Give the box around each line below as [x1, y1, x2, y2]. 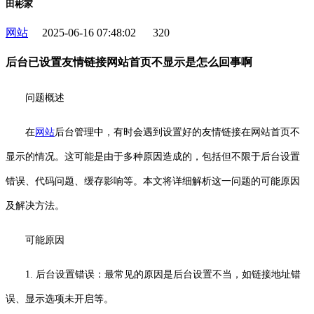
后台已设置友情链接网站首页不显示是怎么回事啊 [6, 56, 252, 69]
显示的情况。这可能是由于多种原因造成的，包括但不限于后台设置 [6, 151, 300, 162]
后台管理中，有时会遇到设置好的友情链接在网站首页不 [55, 126, 300, 137]
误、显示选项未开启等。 [6, 293, 114, 304]
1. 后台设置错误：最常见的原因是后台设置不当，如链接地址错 [25, 268, 301, 280]
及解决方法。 [6, 200, 64, 211]
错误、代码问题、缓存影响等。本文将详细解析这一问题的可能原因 [6, 175, 300, 186]
